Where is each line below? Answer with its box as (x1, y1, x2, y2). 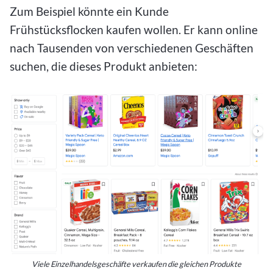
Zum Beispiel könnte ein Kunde (10, 4, 169, 18)
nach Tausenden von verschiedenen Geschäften (10, 40, 253, 55)
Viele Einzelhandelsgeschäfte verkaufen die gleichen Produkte (32, 259, 241, 269)
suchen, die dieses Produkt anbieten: (10, 58, 197, 73)
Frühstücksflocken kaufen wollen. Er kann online (10, 22, 258, 37)
